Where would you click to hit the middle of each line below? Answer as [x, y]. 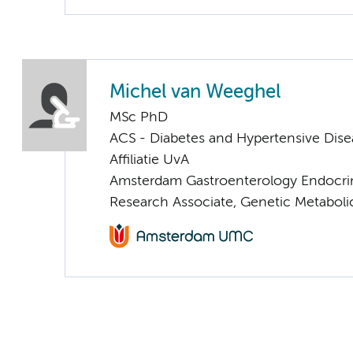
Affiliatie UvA [149, 160]
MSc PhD [139, 118]
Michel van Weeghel [195, 93]
